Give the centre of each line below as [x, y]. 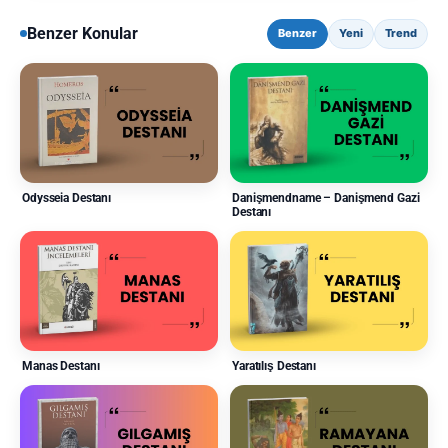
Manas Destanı [61, 365]
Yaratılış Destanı [274, 365]
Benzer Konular [82, 34]
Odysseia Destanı [67, 197]
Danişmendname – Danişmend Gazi [326, 197]
